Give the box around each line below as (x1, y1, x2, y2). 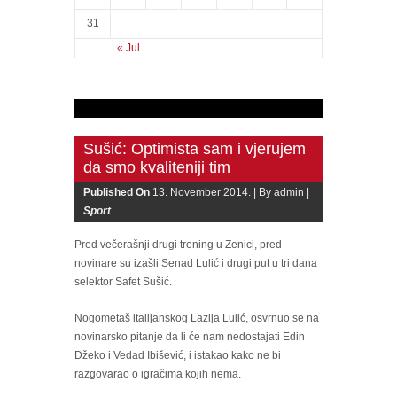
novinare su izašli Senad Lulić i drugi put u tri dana (74, 257, 317, 270)
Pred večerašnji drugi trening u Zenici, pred (74, 238, 282, 252)
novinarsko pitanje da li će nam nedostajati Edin (74, 331, 305, 344)
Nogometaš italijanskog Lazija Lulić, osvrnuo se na (74, 312, 319, 325)
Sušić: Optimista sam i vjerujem (83, 140, 306, 159)
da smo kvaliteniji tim (83, 159, 230, 177)
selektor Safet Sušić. (74, 276, 172, 289)
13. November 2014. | (152, 186, 259, 199)
